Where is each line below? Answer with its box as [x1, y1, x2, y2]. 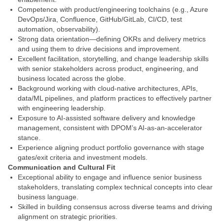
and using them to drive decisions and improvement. [18, 45, 185, 53]
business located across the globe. [18, 74, 128, 82]
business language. [18, 193, 82, 201]
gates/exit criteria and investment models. [18, 153, 149, 161]
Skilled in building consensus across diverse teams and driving [18, 203, 212, 211]
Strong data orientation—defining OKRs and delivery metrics [18, 35, 206, 43]
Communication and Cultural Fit [8, 163, 117, 171]
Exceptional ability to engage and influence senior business [18, 173, 202, 181]
